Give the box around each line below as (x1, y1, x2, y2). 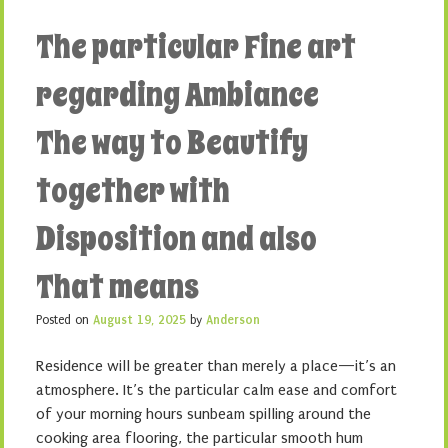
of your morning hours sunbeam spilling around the (36, 405, 371, 423)
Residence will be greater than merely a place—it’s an (36, 357, 396, 375)
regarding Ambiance (36, 73, 319, 117)
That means (36, 265, 199, 309)
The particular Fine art (36, 25, 356, 69)
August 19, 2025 (93, 313, 186, 327)
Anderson (206, 313, 260, 327)
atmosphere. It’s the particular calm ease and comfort (36, 381, 397, 399)
